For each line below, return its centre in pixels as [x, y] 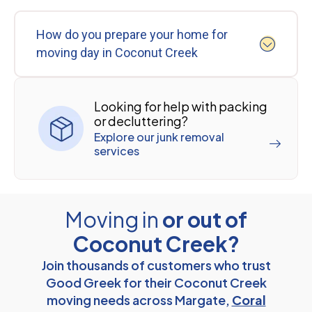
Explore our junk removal [159, 136]
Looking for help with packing [181, 106]
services [117, 150]
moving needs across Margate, [139, 299]
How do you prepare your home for [132, 34]
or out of [205, 219]
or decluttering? [141, 120]
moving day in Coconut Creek [117, 52]
